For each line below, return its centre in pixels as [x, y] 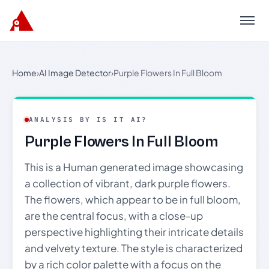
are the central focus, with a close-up [114, 216]
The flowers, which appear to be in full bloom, [133, 199]
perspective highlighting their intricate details [134, 232]
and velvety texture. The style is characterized [134, 248]
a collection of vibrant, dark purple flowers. [128, 183]
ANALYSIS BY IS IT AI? [88, 119]
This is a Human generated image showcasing [134, 167]
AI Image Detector [75, 73]
